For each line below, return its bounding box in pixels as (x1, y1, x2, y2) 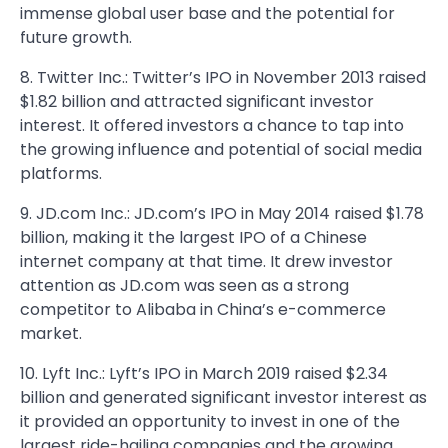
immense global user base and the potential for (20, 2, 395, 25)
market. (20, 322, 82, 345)
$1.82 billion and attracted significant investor (20, 90, 374, 113)
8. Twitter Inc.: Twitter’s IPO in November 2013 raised (20, 66, 426, 89)
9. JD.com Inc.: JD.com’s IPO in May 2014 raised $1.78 (20, 202, 424, 225)
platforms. (20, 162, 102, 185)
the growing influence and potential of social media (20, 138, 422, 161)
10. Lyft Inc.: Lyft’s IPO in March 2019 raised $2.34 (20, 362, 388, 385)
